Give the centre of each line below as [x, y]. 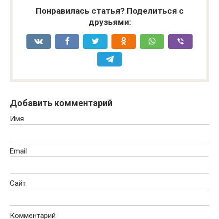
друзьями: [109, 22]
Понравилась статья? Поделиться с [109, 11]
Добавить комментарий [61, 103]
